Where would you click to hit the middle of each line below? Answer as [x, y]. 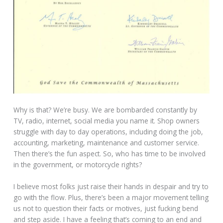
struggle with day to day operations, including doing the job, [109, 132]
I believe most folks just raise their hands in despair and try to [111, 187]
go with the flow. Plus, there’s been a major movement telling [111, 198]
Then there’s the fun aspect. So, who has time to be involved [110, 154]
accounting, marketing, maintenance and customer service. [107, 143]
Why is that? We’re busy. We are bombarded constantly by [106, 110]
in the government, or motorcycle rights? [78, 165]
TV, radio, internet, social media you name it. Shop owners [107, 121]
